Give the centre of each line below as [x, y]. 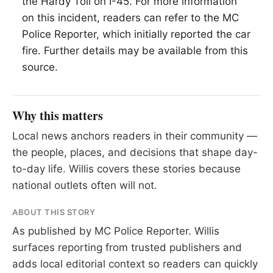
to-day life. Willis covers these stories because [126, 169]
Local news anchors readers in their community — [135, 136]
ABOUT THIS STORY [54, 212]
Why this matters [58, 116]
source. [40, 67]
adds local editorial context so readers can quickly [135, 264]
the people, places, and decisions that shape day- [135, 153]
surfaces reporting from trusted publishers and [127, 248]
